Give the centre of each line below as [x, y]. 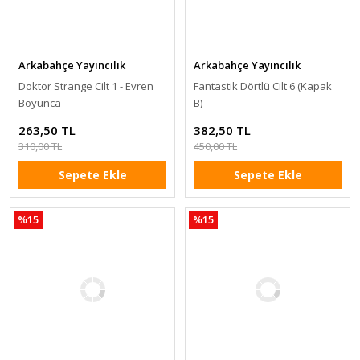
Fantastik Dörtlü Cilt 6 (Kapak [263, 86]
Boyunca [40, 102]
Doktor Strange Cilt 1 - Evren [86, 86]
